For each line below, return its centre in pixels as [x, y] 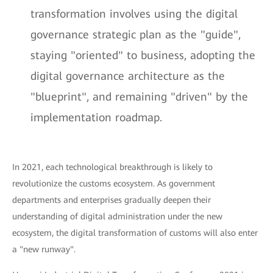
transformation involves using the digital [134, 14]
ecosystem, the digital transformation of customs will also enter [135, 233]
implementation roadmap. [96, 118]
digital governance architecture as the [128, 76]
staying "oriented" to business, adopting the [143, 55]
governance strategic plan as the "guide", [136, 35]
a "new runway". [44, 250]
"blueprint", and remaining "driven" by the [139, 97]
